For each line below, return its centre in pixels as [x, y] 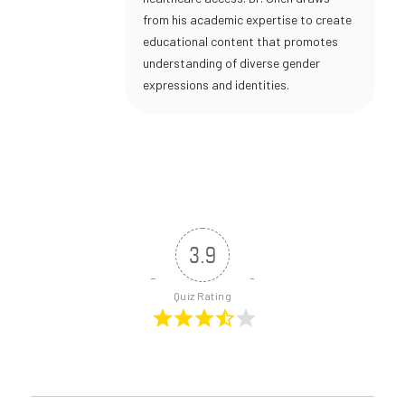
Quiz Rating [202, 296]
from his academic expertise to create [247, 20]
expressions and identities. [216, 85]
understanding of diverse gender [231, 63]
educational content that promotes [240, 42]
